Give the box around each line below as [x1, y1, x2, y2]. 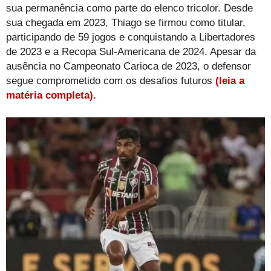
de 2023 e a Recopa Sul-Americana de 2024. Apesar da [6, 45, 256, 57]
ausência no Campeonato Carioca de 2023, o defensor [6, 60, 251, 72]
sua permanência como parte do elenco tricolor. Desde [6, 2, 253, 14]
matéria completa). [6, 89, 96, 101]
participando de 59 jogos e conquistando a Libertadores [6, 31, 255, 43]
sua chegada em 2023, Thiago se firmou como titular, [6, 16, 246, 28]
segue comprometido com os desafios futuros [6, 74, 215, 87]
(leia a [215, 74, 244, 87]
